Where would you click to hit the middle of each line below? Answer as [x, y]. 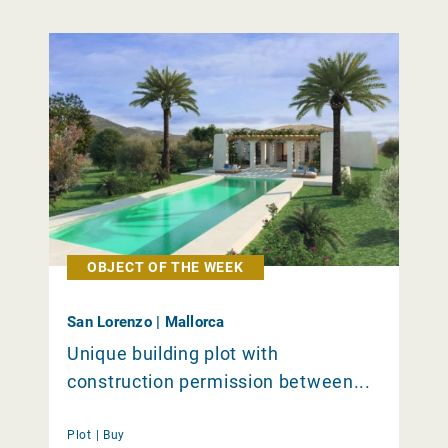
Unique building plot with [173, 354]
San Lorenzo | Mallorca [146, 322]
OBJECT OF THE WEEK [165, 267]
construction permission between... [219, 382]
